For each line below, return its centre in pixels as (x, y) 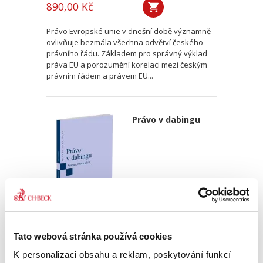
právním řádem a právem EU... (100, 76)
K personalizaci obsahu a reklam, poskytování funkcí (122, 254)
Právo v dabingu (166, 119)
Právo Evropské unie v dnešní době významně (129, 31)
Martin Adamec (72, 225)
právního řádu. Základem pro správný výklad (127, 53)
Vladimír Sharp (125, 225)
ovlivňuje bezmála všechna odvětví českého (125, 42)
